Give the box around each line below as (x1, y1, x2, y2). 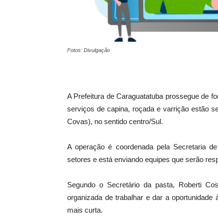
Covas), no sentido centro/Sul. (67, 117, 163, 126)
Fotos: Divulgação (67, 47, 110, 54)
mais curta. (67, 206, 103, 215)
